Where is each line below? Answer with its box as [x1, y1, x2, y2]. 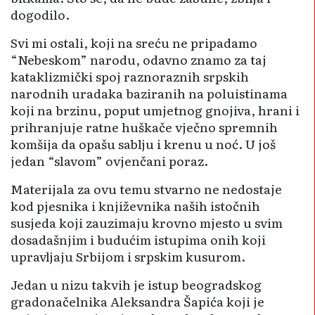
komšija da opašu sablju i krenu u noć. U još [11, 134, 276, 153]
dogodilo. [11, 5, 70, 24]
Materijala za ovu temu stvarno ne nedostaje [11, 179, 282, 198]
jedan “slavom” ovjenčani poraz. [11, 151, 208, 170]
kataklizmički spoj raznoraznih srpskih [11, 67, 249, 86]
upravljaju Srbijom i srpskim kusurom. [11, 247, 245, 266]
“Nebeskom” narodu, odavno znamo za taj [11, 50, 266, 69]
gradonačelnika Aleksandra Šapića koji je [11, 292, 264, 311]
